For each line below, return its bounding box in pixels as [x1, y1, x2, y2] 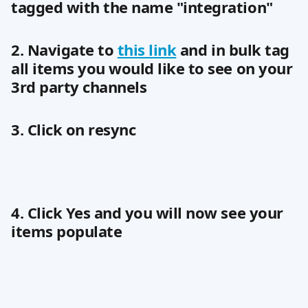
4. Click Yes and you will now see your [11, 202, 287, 223]
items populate [11, 221, 122, 241]
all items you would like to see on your [11, 58, 296, 78]
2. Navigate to [11, 39, 118, 60]
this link [117, 39, 177, 60]
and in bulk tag [176, 39, 294, 60]
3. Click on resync [11, 119, 136, 140]
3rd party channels [11, 76, 147, 97]
